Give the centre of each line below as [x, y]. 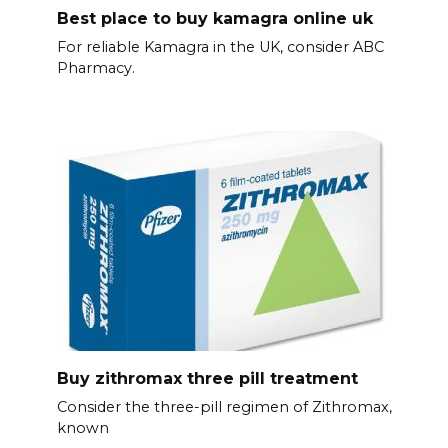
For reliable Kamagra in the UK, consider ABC [220, 47]
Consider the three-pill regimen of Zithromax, [224, 407]
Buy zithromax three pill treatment [207, 378]
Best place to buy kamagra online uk [214, 18]
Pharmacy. [95, 68]
